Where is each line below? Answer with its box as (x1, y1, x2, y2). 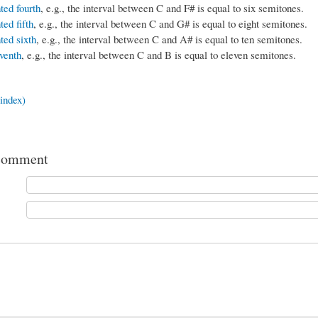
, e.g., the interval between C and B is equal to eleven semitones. (21, 48, 296, 62)
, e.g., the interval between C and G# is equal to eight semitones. (33, 16, 307, 31)
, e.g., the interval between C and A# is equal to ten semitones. (35, 32, 302, 47)
